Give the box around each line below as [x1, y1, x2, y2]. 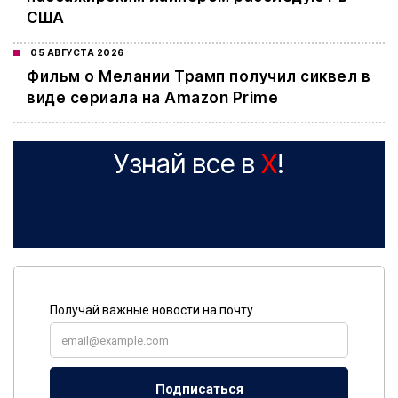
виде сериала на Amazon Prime [27, 89, 278, 107]
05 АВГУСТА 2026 [30, 47, 124, 59]
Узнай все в [114, 147, 261, 180]
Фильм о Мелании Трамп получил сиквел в [27, 68, 370, 86]
